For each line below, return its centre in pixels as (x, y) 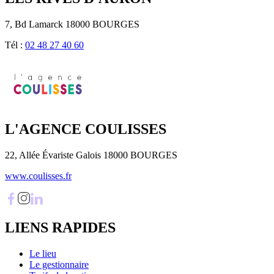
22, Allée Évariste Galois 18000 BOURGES (91, 155)
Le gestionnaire (59, 265)
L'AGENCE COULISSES (86, 129)
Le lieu (43, 254)
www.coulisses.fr (38, 176)
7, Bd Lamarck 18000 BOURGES (72, 24)
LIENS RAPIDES (60, 228)
